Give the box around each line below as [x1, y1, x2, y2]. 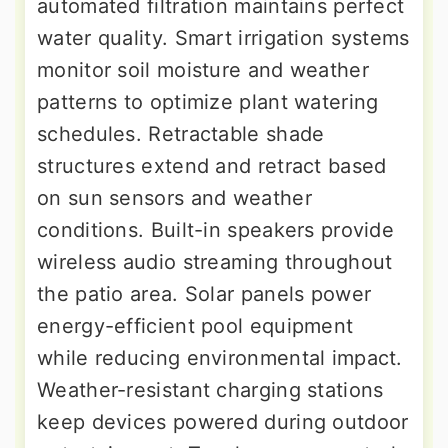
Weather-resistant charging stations [37, 377, 384, 402]
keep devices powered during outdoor [37, 409, 409, 434]
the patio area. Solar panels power [37, 281, 372, 306]
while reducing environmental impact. [37, 345, 403, 370]
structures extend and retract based [37, 153, 387, 178]
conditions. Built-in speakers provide [37, 217, 395, 242]
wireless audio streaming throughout [37, 249, 393, 274]
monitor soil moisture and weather [37, 57, 369, 82]
